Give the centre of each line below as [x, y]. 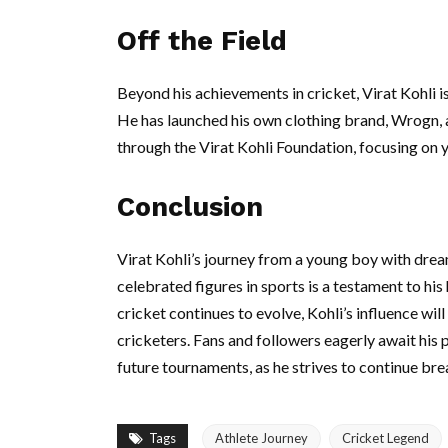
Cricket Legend [385, 438]
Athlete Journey [261, 438]
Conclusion [190, 207]
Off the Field [202, 41]
